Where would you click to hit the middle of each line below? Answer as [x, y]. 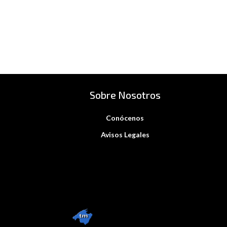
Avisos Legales [125, 134]
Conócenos [125, 118]
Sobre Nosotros [125, 94]
